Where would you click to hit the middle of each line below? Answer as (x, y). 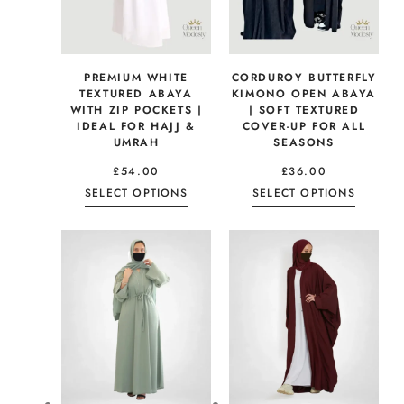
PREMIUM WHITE (136, 78)
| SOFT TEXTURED (304, 110)
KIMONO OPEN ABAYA (304, 94)
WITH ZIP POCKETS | (136, 110)
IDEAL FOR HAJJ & (136, 127)
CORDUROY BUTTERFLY (304, 78)
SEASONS (304, 143)
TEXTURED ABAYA (136, 94)
